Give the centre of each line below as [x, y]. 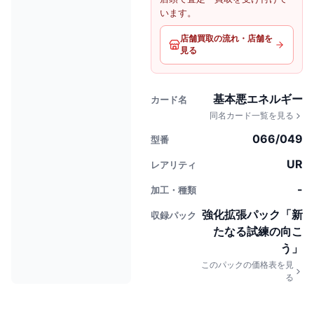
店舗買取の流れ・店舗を [226, 38]
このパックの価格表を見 [248, 265]
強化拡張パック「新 [252, 214]
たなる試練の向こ [258, 231]
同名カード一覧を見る [251, 115]
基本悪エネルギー [258, 99]
